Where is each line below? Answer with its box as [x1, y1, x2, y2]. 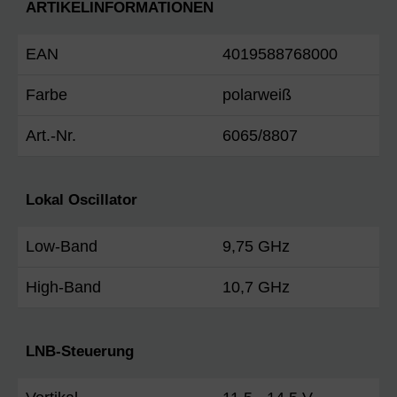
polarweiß [222, 85, 292, 104]
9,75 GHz [222, 237, 290, 255]
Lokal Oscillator [26, 191, 137, 208]
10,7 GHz [222, 277, 290, 296]
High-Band [26, 277, 101, 296]
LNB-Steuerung [26, 342, 134, 360]
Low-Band [26, 237, 97, 255]
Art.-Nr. [26, 126, 76, 144]
